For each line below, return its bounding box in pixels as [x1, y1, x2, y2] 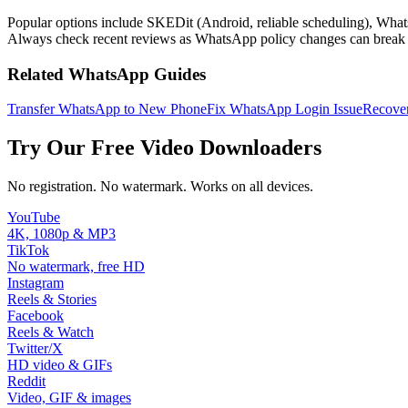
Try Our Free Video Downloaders [7, 136, 321, 160]
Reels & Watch [7, 324, 94, 341]
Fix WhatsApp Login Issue [207, 101, 362, 117]
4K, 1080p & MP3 [7, 226, 116, 242]
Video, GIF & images [7, 390, 131, 406]
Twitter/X [7, 341, 63, 357]
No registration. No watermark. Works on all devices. [7, 178, 313, 195]
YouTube [7, 209, 60, 226]
